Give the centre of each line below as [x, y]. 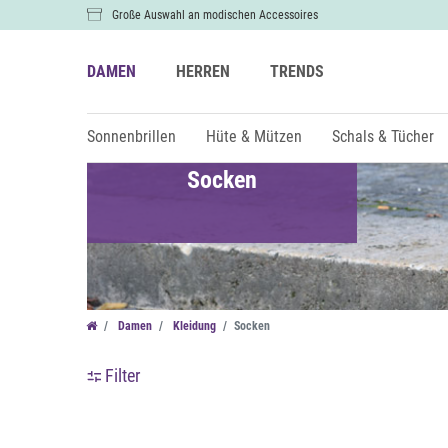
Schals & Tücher [383, 136]
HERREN [203, 71]
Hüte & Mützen [254, 136]
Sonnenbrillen [131, 136]
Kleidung [193, 326]
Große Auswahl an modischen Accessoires [215, 15]
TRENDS [297, 71]
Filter [122, 375]
